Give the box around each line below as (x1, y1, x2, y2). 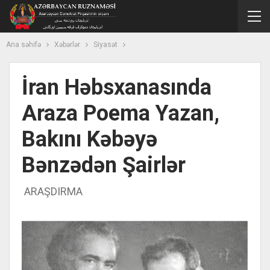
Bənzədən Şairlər (22, 152, 186, 178)
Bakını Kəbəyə (22, 127, 157, 152)
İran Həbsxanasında (22, 75, 212, 100)
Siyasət (93, 40, 118, 49)
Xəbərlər (54, 40, 80, 49)
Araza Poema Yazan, (22, 101, 219, 126)
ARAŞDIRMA (22, 185, 83, 198)
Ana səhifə (6, 40, 41, 49)
